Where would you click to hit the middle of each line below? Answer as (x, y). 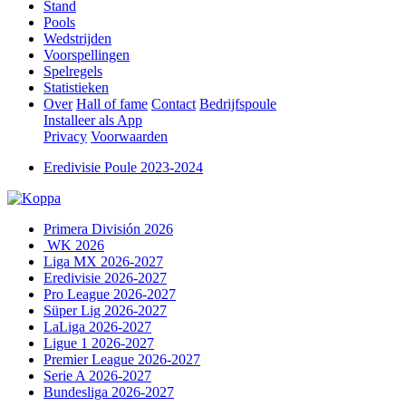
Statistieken (76, 87)
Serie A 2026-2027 (97, 376)
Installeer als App (93, 120)
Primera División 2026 (108, 229)
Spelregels (73, 71)
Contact (174, 104)
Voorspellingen (87, 55)
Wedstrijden (77, 39)
